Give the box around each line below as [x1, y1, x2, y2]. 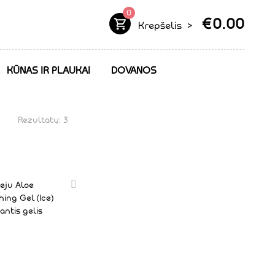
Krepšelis [138, 20, 184, 31]
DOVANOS [110, 64, 157, 76]
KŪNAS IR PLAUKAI [6, 64, 90, 76]
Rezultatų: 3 [18, 115, 68, 125]
